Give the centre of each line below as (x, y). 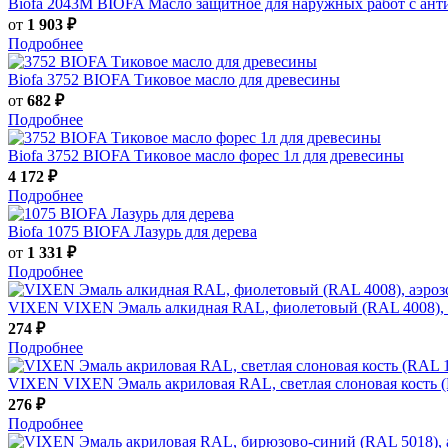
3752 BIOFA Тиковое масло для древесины (193, 79)
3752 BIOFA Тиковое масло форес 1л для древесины (225, 155)
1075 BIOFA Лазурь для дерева (152, 231)
